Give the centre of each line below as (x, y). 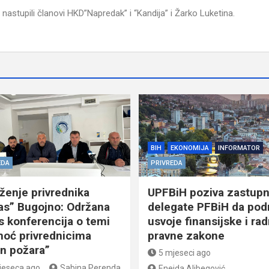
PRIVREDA (167, 163)
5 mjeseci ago (184, 252)
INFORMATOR (239, 148)
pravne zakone (186, 235)
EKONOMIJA (190, 148)
